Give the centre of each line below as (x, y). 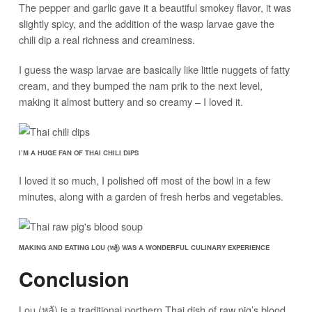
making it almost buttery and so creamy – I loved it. (131, 101)
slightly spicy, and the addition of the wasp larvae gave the (146, 23)
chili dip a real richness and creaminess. (107, 39)
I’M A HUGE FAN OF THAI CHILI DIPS (78, 152)
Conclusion (74, 279)
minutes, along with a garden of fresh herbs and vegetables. (151, 196)
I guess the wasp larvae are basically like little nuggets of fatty (154, 69)
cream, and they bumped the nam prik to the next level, (140, 85)
